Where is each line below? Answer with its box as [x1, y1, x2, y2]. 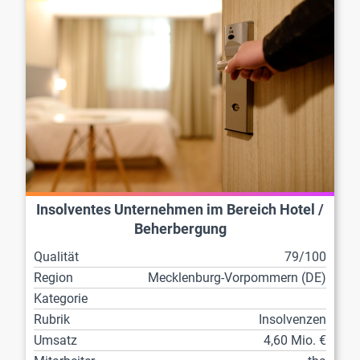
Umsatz [34, 332, 77, 348]
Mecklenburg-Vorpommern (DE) [148, 269, 326, 285]
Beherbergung [133, 220, 227, 237]
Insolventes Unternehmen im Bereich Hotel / [36, 201, 324, 218]
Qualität [34, 248, 79, 264]
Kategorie [34, 290, 88, 306]
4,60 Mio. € [264, 332, 326, 348]
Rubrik [34, 311, 70, 327]
